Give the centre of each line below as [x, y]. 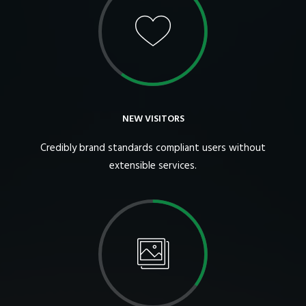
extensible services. [153, 166]
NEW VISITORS [153, 119]
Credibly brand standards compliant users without [153, 148]
